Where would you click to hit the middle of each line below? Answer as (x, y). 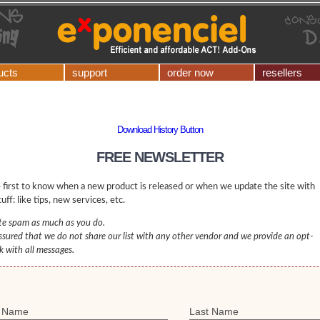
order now (190, 72)
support (90, 72)
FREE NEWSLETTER (160, 157)
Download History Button (160, 130)
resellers (282, 72)
